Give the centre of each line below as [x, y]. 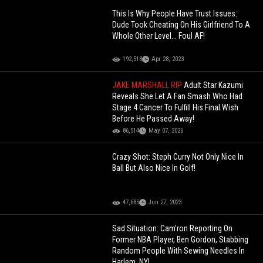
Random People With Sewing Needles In [179, 251]
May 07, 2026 [166, 131]
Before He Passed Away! [154, 119]
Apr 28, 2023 [168, 59]
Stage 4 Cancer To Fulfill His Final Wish [176, 108]
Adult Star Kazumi [214, 85]
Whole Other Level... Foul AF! [159, 36]
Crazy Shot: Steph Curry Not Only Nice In [178, 157]
